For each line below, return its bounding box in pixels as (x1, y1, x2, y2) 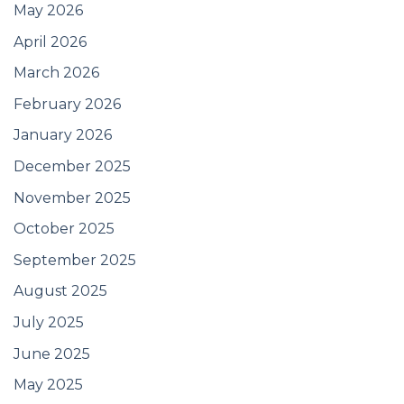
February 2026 (14, 95, 121, 113)
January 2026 (14, 126, 112, 144)
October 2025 (14, 220, 115, 238)
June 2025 (14, 344, 90, 363)
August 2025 (14, 282, 107, 300)
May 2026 (14, 2, 83, 20)
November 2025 (14, 188, 131, 207)
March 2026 (14, 64, 99, 82)
